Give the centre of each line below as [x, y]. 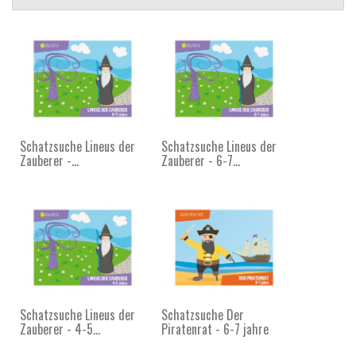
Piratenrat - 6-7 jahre [215, 329]
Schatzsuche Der [203, 315]
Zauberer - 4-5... [60, 329]
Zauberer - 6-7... [201, 160]
